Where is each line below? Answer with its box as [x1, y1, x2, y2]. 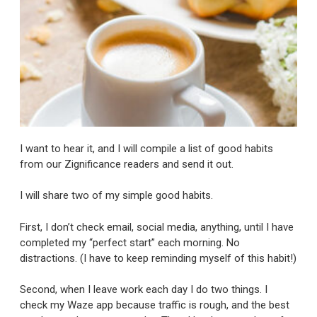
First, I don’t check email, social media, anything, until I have [20, 220, 294, 234]
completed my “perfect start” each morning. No [20, 236, 240, 249]
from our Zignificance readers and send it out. [20, 157, 234, 171]
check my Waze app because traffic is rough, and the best [20, 299, 289, 312]
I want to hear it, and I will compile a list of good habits [20, 142, 273, 155]
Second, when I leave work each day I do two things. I [20, 283, 267, 296]
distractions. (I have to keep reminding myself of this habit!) [20, 251, 296, 265]
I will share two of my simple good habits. [20, 189, 213, 202]
